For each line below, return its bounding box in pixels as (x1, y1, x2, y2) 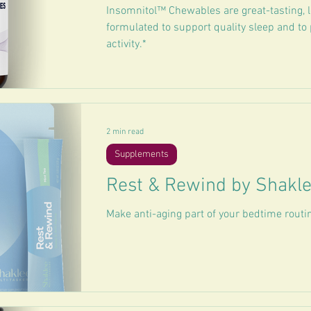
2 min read (106, 127, 144, 137)
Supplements (115, 149, 169, 160)
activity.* (106, 37, 146, 51)
